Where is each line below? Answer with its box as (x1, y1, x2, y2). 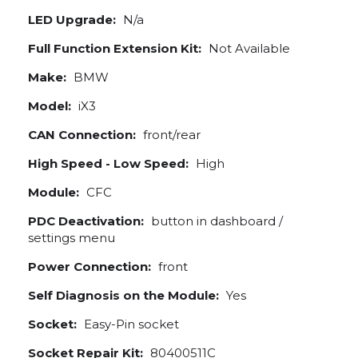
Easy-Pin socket (81, 316, 179, 332)
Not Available (205, 41, 290, 56)
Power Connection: (28, 259, 151, 274)
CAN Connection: (28, 127, 136, 142)
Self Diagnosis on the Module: (28, 288, 219, 303)
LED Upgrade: (28, 12, 116, 27)
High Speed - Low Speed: (28, 156, 189, 171)
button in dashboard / (148, 213, 283, 229)
